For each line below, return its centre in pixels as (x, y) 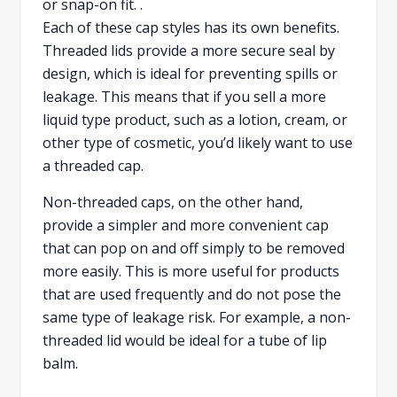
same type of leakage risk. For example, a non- (197, 317)
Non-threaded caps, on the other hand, (173, 202)
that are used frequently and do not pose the (192, 294)
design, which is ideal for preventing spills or (191, 73)
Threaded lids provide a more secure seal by (189, 50)
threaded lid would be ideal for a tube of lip (185, 340)
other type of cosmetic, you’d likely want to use (198, 142)
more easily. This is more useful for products (191, 271)
